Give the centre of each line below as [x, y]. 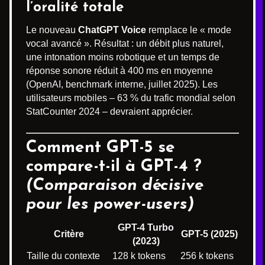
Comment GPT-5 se [101, 148]
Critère [69, 234]
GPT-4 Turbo [146, 227]
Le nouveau [52, 30]
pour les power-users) [110, 205]
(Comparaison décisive [115, 186]
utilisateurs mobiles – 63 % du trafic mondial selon [131, 98]
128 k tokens [139, 256]
